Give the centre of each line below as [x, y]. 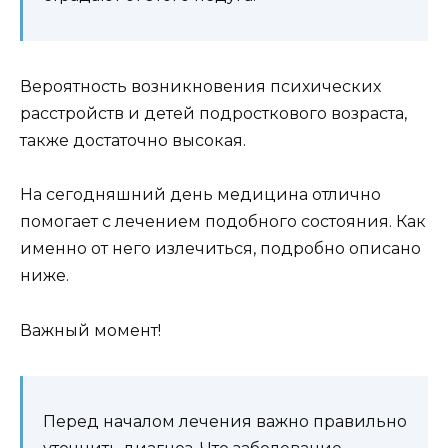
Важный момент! [90, 330]
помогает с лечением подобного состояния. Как [223, 222]
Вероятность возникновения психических [200, 87]
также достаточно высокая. [133, 141]
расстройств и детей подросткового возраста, [213, 114]
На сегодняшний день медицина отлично [200, 195]
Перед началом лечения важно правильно [225, 421]
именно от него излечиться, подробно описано [220, 249]
